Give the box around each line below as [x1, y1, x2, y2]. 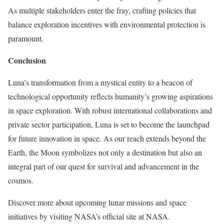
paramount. [8, 32, 43, 43]
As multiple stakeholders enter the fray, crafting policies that [8, 4, 196, 15]
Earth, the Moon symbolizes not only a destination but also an [8, 146, 202, 157]
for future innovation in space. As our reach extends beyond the [8, 132, 206, 143]
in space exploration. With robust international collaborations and [8, 104, 212, 115]
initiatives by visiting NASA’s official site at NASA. [8, 210, 170, 221]
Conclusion [8, 54, 46, 66]
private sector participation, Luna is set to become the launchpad [8, 118, 209, 129]
